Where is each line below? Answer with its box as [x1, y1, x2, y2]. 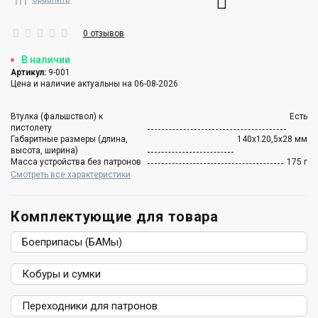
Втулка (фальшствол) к [11, 111, 103, 121]
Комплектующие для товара [11, 207, 219, 225]
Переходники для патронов [22, 299, 158, 312]
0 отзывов [83, 28, 124, 38]
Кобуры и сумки [22, 267, 101, 280]
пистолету [11, 122, 52, 133]
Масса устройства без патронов [11, 156, 141, 167]
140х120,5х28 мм [237, 133, 307, 144]
